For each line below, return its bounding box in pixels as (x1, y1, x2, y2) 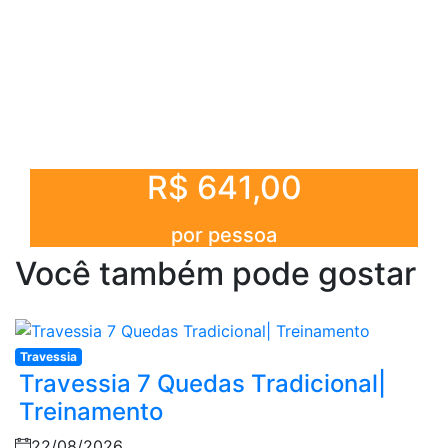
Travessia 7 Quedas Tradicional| (19, 368, 386, 398)
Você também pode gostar (15, 253, 416, 293)
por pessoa (171, 222, 277, 247)
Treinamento (19, 396, 163, 426)
